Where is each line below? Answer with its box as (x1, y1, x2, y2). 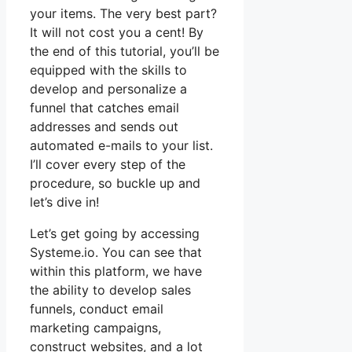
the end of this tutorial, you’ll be (30, 42, 219, 59)
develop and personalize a (30, 80, 187, 97)
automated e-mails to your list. (30, 137, 213, 153)
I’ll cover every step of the (30, 156, 185, 172)
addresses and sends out (30, 118, 178, 134)
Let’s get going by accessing (30, 225, 200, 241)
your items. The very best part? (30, 5, 217, 21)
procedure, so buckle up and (30, 174, 200, 191)
